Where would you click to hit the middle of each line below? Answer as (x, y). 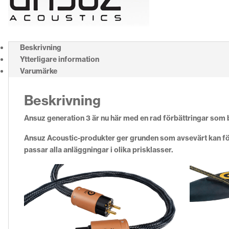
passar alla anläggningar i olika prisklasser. (99, 150)
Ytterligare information (60, 60)
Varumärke (39, 71)
